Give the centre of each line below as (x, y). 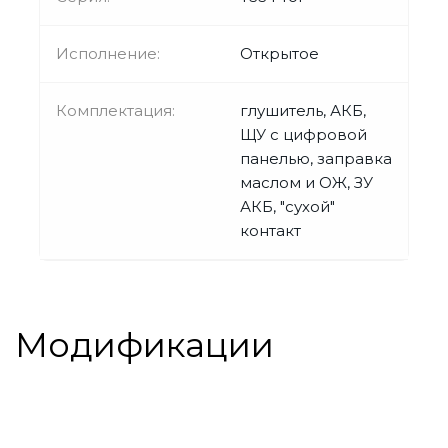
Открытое (279, 53)
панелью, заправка (316, 158)
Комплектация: (115, 110)
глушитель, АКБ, (303, 110)
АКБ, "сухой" (287, 206)
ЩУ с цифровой (303, 134)
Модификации (144, 344)
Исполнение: (108, 53)
